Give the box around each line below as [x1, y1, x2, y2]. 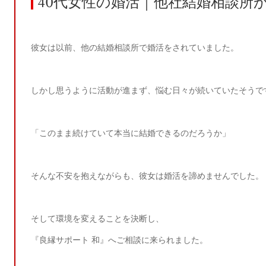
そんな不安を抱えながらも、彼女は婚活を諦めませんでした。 [31, 170, 264, 180]
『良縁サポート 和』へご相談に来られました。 [31, 235, 208, 245]
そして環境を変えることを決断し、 [31, 213, 164, 223]
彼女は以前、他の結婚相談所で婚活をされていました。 [31, 42, 239, 52]
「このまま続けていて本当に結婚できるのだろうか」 [31, 128, 231, 138]
